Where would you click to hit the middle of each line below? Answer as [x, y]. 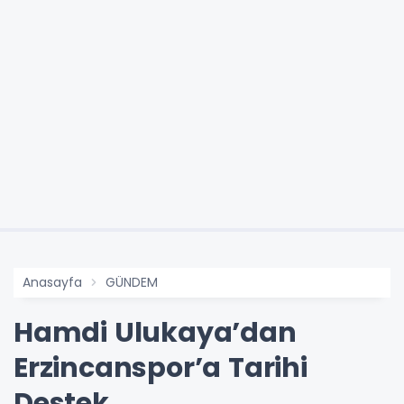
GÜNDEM [132, 283]
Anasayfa [52, 283]
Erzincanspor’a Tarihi [161, 368]
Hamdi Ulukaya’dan [155, 333]
